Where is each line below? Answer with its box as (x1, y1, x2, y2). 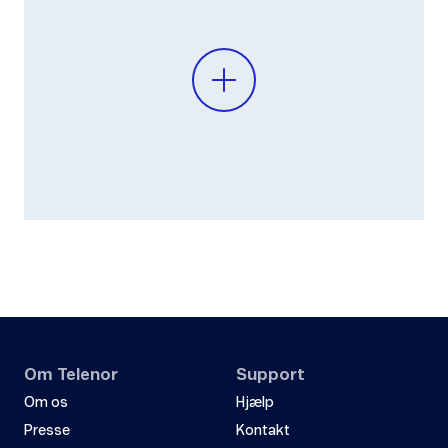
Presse (24, 424, 70, 439)
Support (236, 367, 305, 384)
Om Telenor (24, 367, 118, 384)
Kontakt (236, 424, 290, 439)
